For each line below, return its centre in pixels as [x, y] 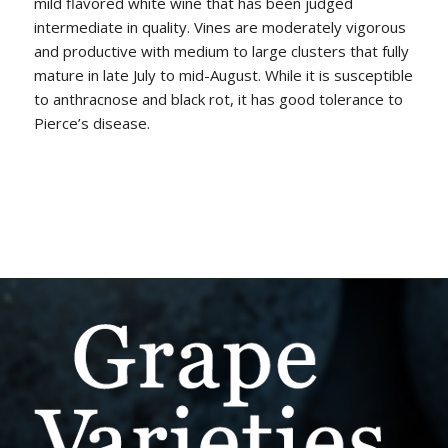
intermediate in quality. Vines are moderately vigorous [219, 27]
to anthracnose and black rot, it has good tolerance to [218, 99]
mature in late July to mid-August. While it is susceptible [223, 75]
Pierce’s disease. [91, 123]
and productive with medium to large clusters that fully [221, 51]
